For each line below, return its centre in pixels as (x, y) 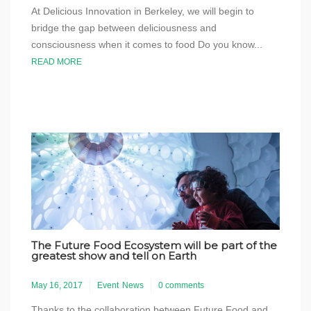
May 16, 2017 (57, 285)
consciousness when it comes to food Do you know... (150, 44)
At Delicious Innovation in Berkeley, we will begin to (143, 11)
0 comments (181, 285)
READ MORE (57, 62)
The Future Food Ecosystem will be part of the (154, 245)
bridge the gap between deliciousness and (124, 28)
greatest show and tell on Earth (114, 256)
